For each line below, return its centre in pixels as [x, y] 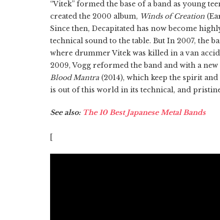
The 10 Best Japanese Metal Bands [144, 112]
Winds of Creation [172, 16]
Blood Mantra [75, 77]
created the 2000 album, [95, 16]
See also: [66, 112]
